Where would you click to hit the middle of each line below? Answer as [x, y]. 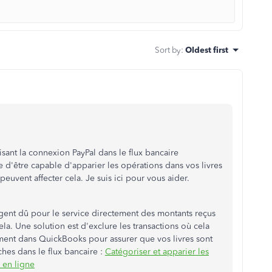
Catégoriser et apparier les [157, 252]
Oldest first [207, 50]
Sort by [168, 50]
